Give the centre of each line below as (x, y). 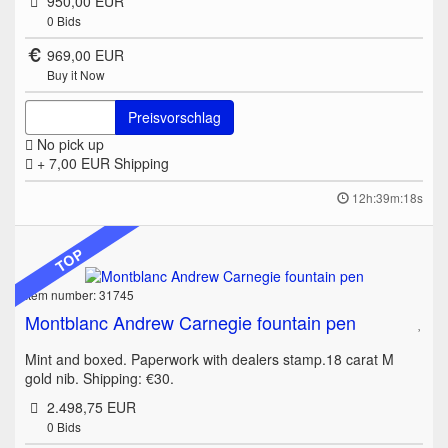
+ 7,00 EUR (73, 163)
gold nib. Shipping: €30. (99, 378)
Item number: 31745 (79, 295)
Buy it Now (75, 75)
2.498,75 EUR (91, 407)
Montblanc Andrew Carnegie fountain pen (190, 322)
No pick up (68, 144)
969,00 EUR (85, 55)
